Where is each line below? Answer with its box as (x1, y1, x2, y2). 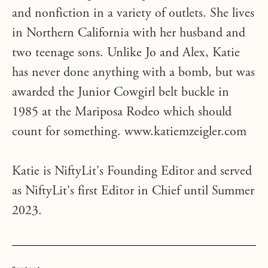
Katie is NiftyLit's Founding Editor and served (12, 165, 252, 178)
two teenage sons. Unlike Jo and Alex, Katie (12, 47, 240, 60)
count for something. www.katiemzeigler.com (12, 126, 246, 139)
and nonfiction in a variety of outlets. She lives (12, 7, 254, 20)
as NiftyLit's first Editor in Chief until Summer (12, 185, 254, 198)
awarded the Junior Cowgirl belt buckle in (12, 86, 229, 99)
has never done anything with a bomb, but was (12, 66, 255, 80)
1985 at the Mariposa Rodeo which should (12, 106, 232, 119)
